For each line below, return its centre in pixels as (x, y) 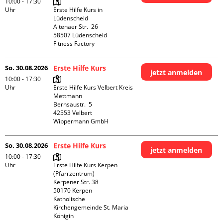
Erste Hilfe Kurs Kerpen (86, 165)
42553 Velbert (73, 113)
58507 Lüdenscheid (80, 35)
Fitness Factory (74, 44)
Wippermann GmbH (81, 121)
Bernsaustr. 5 (73, 104)
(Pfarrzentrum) (74, 173)
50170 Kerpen (73, 190)
